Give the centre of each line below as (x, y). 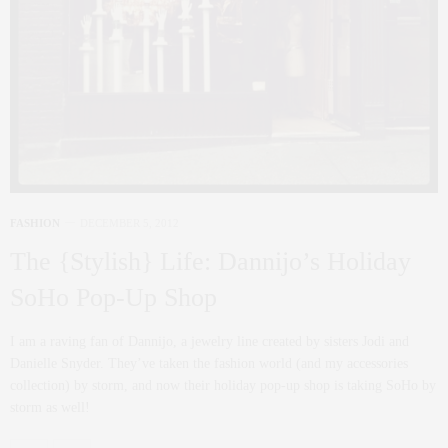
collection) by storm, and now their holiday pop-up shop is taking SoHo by (223, 385)
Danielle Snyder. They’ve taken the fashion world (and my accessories (209, 363)
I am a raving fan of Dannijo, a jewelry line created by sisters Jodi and (209, 341)
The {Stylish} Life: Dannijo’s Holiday (210, 261)
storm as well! (50, 407)
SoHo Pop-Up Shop (113, 297)
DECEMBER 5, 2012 (129, 223)
